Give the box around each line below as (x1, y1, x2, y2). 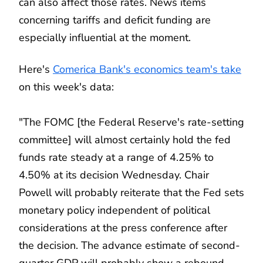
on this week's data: (19, 79, 114, 94)
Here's (19, 62, 53, 76)
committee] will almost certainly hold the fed (19, 132, 231, 147)
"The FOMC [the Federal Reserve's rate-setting (19, 114, 244, 129)
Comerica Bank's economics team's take (53, 62, 241, 76)
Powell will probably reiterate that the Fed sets (19, 185, 244, 200)
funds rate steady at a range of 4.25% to (19, 150, 214, 164)
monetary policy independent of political (19, 203, 210, 217)
